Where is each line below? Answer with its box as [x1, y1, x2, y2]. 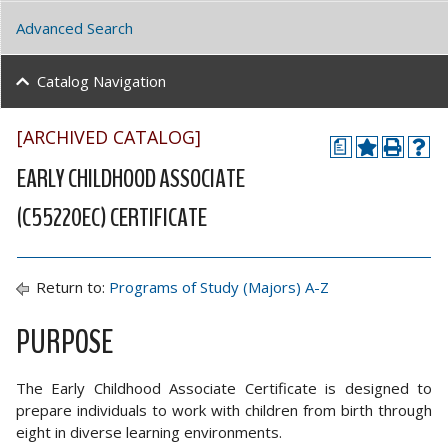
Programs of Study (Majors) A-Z [109, 277, 329, 297]
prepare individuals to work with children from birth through [16, 400, 432, 420]
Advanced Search [16, 18, 133, 39]
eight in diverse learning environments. [16, 422, 282, 442]
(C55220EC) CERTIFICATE [17, 200, 207, 235]
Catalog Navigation [36, 71, 166, 91]
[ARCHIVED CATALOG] [17, 125, 201, 149]
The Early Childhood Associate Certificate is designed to [16, 378, 432, 398]
